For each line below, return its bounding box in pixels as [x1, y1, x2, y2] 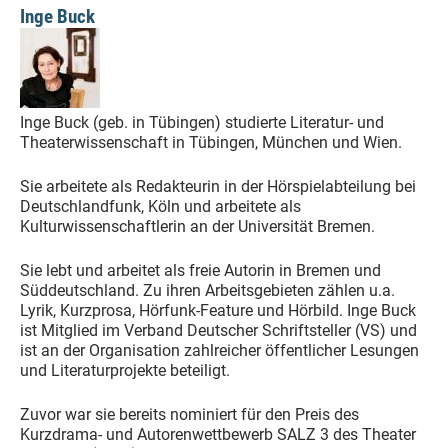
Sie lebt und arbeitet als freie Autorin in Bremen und [20, 261, 381, 280]
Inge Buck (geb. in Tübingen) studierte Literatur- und [20, 113, 384, 132]
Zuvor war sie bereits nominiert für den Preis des [20, 405, 359, 424]
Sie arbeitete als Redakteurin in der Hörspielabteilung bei [20, 177, 416, 196]
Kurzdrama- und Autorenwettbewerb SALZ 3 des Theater [20, 425, 416, 444]
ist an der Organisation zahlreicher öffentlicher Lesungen [20, 341, 419, 360]
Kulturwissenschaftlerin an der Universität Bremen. [20, 217, 375, 236]
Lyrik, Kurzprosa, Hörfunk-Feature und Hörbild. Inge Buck [20, 301, 416, 320]
